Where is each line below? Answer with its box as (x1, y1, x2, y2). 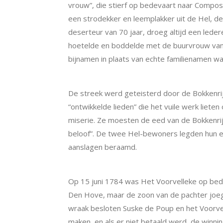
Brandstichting (68, 162, 124, 173)
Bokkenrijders (68, 74, 120, 85)
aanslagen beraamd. (68, 141, 137, 152)
